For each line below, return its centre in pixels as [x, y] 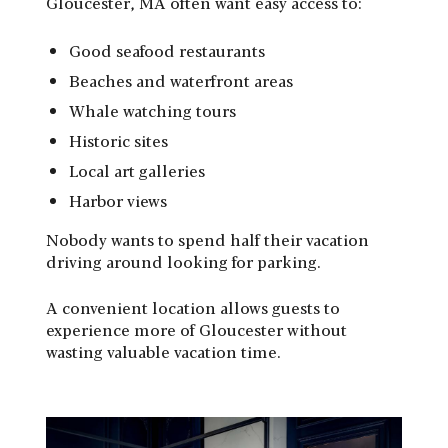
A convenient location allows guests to [193, 307]
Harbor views [118, 200]
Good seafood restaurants [167, 50]
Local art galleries [137, 170]
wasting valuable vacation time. [163, 351]
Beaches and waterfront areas [181, 80]
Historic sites [118, 140]
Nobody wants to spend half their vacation [207, 239]
